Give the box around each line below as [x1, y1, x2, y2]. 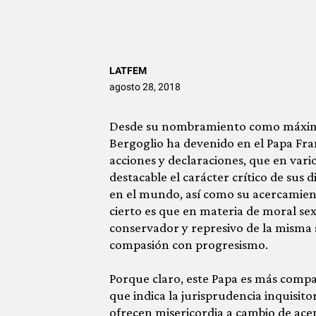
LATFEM [109, 65, 147, 76]
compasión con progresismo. [109, 237, 268, 252]
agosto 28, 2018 [109, 81, 181, 92]
